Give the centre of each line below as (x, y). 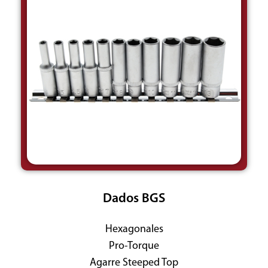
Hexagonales (134, 229)
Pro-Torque (134, 246)
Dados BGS (134, 199)
